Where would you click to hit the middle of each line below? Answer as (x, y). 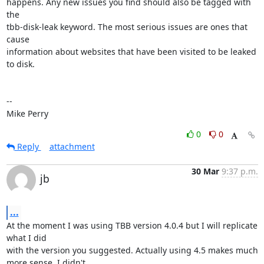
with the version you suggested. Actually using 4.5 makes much (132, 250)
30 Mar (205, 171)
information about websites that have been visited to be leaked (131, 52)
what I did (26, 238)
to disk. (20, 64)
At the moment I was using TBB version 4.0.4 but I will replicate (132, 225)
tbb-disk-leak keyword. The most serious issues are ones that (127, 27)
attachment (72, 146)
